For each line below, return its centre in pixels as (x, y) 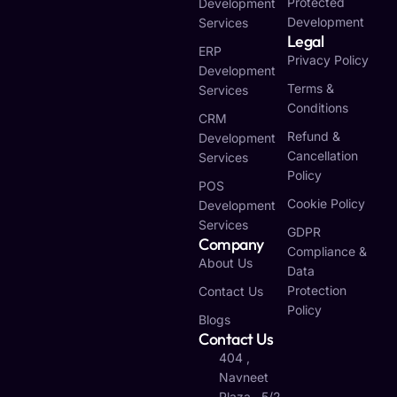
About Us (226, 263)
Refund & (313, 136)
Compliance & (327, 251)
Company (231, 244)
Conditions (317, 108)
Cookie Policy (326, 203)
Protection (316, 290)
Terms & (310, 88)
